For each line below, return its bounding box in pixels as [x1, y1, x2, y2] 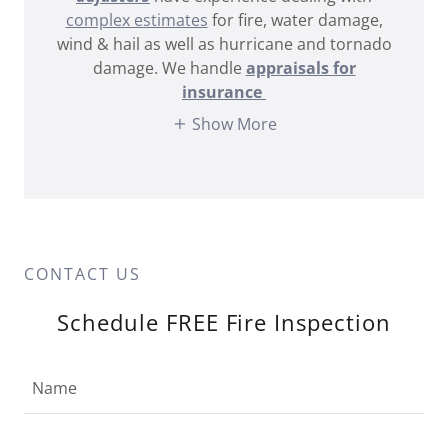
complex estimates [65, 8, 208, 31]
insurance [182, 80, 266, 103]
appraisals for [245, 56, 356, 79]
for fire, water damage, [207, 8, 383, 31]
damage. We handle [92, 56, 246, 79]
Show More [191, 113, 277, 136]
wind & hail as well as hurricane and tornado [56, 32, 392, 55]
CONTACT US [24, 263, 141, 286]
